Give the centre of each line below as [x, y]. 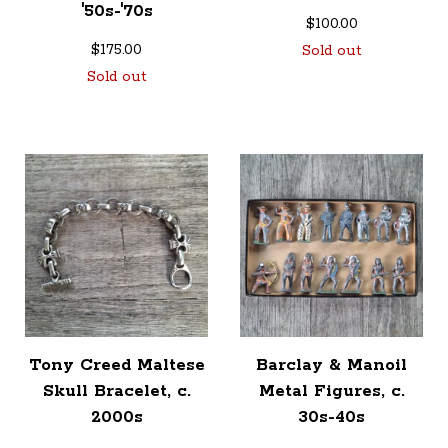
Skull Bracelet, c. [116, 391]
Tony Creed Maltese [116, 365]
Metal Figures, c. [331, 391]
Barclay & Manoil [331, 365]
